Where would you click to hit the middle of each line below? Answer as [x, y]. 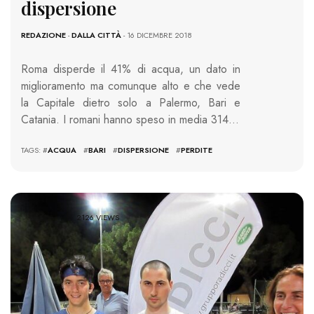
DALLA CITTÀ [96, 35]
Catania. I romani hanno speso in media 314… [130, 120]
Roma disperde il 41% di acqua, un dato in [131, 69]
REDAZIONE [43, 35]
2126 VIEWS [98, 217]
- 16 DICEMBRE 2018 [157, 35]
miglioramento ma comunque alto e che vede [131, 86]
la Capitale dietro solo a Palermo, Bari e [131, 103]
